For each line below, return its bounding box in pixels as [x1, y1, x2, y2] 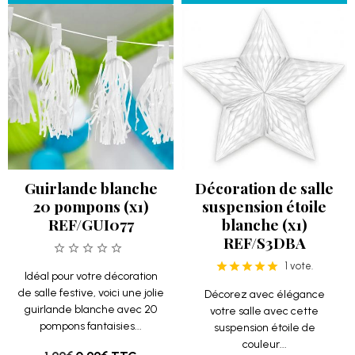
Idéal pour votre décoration [24, 269, 158, 283]
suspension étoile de [213, 321, 315, 334]
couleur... [242, 338, 287, 351]
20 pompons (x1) [32, 196, 149, 216]
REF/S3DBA [223, 232, 306, 253]
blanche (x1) [221, 214, 307, 235]
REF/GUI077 [48, 214, 134, 235]
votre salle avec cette [210, 304, 319, 318]
